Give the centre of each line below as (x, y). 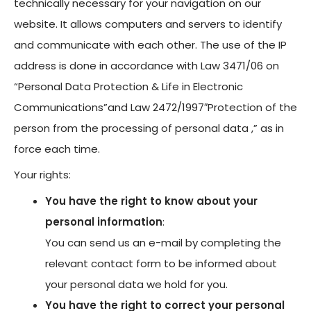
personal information (104, 221)
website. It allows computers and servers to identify (148, 24)
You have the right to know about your (151, 201)
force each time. (57, 149)
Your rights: (42, 175)
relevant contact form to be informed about (161, 263)
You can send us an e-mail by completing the (163, 242)
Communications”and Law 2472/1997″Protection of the (155, 107)
